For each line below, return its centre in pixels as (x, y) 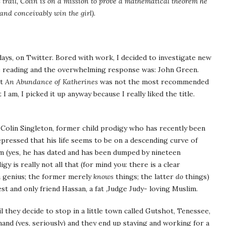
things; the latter (145, 177)
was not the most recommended (153, 82)
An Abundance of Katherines (51, 82)
